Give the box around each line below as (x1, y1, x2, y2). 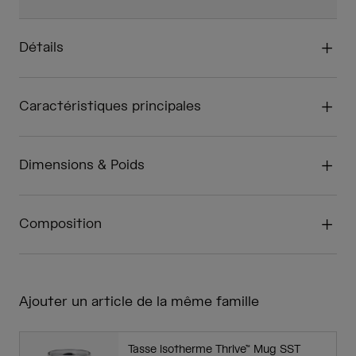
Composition (19, 215, 102, 234)
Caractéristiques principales (19, 98, 201, 116)
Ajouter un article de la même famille (19, 293, 259, 311)
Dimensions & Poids (19, 157, 145, 175)
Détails (19, 39, 64, 57)
